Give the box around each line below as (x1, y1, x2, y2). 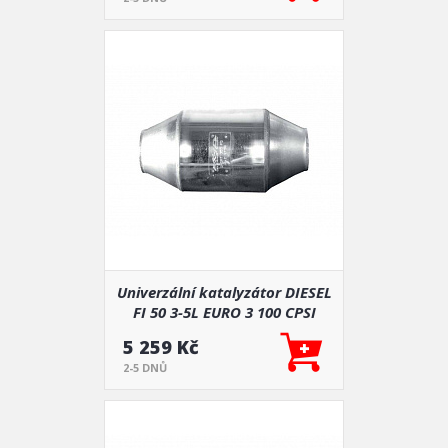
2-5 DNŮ (123, 360, 167, 375)
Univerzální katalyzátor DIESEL (116, 282, 332, 302)
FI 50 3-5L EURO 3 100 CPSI (132, 302, 316, 322)
